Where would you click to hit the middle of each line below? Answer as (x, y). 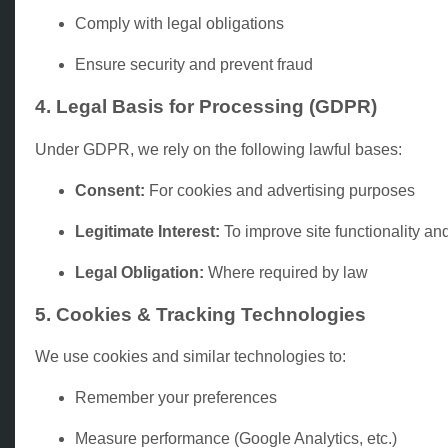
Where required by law (286, 272)
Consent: (110, 190)
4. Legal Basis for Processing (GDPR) (206, 107)
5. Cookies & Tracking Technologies (200, 314)
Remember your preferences (176, 398)
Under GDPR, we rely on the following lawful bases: (218, 149)
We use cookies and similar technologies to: (190, 357)
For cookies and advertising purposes (280, 190)
